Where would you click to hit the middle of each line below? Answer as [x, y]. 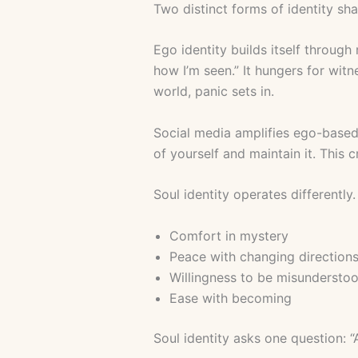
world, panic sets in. [214, 91]
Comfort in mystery [229, 236]
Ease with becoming [231, 298]
